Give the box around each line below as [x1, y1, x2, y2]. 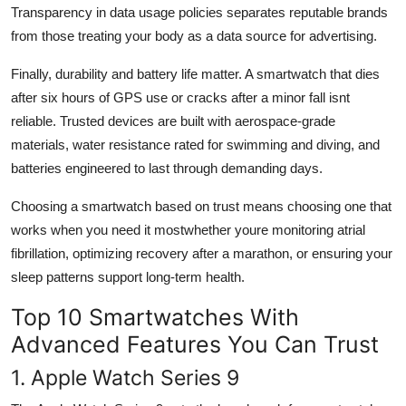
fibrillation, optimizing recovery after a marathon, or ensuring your [11, 245, 392, 261]
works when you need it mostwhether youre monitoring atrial [11, 221, 365, 237]
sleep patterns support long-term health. [11, 268, 245, 285]
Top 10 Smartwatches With [11, 303, 299, 331]
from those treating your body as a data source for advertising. [11, 27, 377, 43]
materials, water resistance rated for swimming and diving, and [11, 136, 380, 152]
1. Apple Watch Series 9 [11, 363, 239, 391]
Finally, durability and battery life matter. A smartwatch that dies [11, 65, 380, 82]
